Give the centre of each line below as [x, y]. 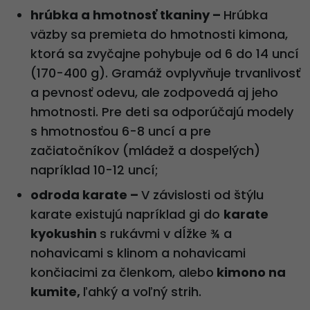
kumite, [57, 292]
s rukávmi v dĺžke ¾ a [166, 234]
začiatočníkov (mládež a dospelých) [145, 151]
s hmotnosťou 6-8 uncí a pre [121, 131]
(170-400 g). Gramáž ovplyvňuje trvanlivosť [165, 73]
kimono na [250, 273]
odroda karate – [86, 195]
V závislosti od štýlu [202, 195]
